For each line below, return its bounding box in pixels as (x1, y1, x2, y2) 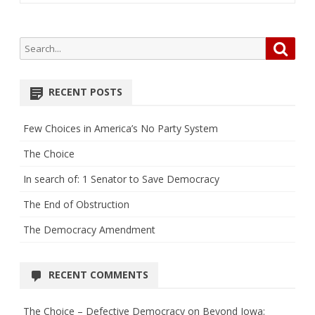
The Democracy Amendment (23, 223, 155, 237)
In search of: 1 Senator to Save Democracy (23, 172, 219, 186)
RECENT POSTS (49, 85, 122, 99)
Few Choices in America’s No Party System (23, 122, 218, 136)
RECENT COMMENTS (49, 268, 148, 282)
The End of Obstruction (23, 198, 129, 212)
